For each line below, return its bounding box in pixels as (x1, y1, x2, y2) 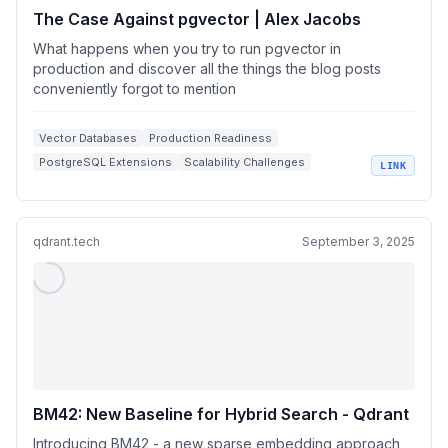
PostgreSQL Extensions (39, 155, 172, 169)
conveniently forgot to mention (33, 80, 236, 97)
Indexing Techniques (39, 179, 154, 193)
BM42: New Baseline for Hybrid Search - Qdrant (33, 404, 409, 424)
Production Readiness (149, 131, 272, 145)
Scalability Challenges (184, 155, 305, 169)
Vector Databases (39, 131, 137, 145)
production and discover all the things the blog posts (33, 60, 381, 77)
